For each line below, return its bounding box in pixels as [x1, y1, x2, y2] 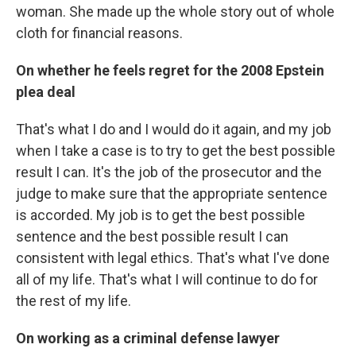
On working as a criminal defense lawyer [16, 330, 280, 346]
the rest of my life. [16, 292, 131, 309]
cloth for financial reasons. [16, 25, 183, 41]
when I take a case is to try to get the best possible [16, 142, 335, 159]
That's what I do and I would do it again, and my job [16, 121, 331, 137]
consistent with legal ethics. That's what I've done [16, 250, 330, 266]
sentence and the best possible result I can [16, 228, 288, 245]
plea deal [16, 83, 75, 100]
